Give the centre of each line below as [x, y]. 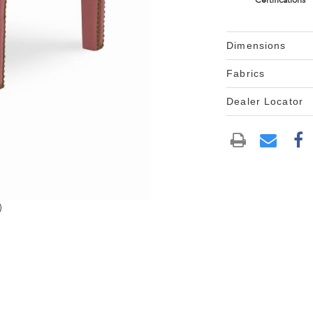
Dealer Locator [265, 101]
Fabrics [246, 73]
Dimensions [256, 45]
